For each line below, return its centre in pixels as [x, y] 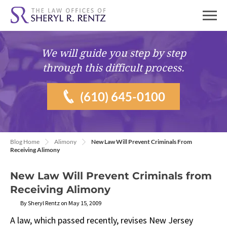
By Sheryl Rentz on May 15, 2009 [61, 203]
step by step [158, 53]
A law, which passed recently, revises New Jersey [102, 220]
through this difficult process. [113, 68]
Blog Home [25, 142]
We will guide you [85, 53]
